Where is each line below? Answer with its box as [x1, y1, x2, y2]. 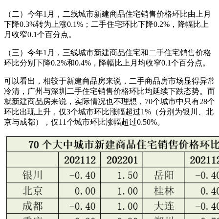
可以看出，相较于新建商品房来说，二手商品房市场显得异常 [4, 77, 215, 86]
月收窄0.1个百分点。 [4, 30, 76, 39]
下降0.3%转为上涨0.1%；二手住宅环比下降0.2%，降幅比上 [4, 20, 209, 29]
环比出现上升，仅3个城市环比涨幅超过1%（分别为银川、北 [4, 108, 214, 116]
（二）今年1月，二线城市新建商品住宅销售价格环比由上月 [4, 10, 211, 19]
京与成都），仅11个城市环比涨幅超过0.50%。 [4, 118, 165, 127]
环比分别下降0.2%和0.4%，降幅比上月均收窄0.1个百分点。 [4, 59, 210, 67]
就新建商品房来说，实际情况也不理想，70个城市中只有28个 [4, 97, 215, 106]
